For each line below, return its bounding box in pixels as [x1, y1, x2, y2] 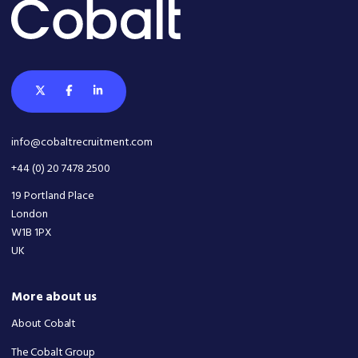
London [11, 205, 48, 224]
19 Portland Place [11, 186, 94, 205]
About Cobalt [11, 314, 77, 333]
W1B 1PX [11, 223, 52, 242]
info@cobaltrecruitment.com [11, 133, 153, 152]
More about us [11, 286, 97, 308]
